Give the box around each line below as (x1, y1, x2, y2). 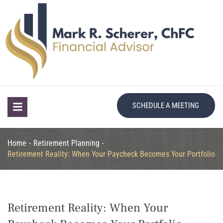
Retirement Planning (33, 138, 100, 148)
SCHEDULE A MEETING (132, 101, 199, 110)
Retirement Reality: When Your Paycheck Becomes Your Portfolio (7, 149, 215, 159)
